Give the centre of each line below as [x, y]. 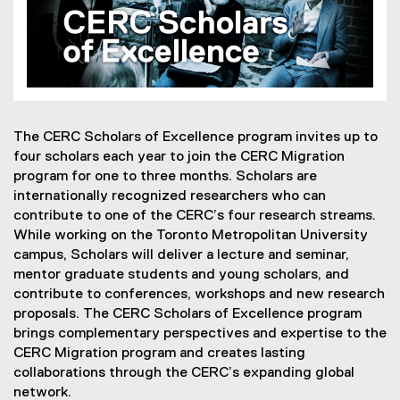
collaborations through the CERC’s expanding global [184, 373]
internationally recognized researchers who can [170, 196]
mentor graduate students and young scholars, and [181, 275]
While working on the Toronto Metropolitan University [191, 235]
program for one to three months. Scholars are [165, 176]
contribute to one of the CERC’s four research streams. [195, 216]
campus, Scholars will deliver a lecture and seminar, [181, 255]
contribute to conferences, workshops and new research [199, 294]
